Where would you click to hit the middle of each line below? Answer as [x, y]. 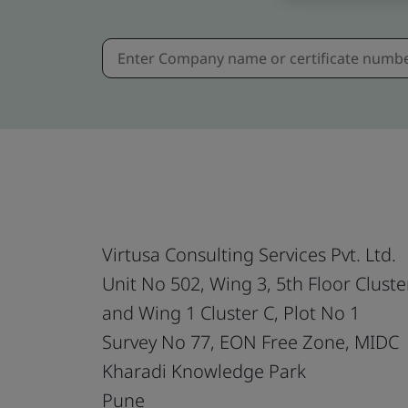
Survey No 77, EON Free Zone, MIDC [250, 342]
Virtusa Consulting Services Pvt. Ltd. [249, 254]
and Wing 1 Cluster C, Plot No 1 [231, 312]
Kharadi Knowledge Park [204, 371]
